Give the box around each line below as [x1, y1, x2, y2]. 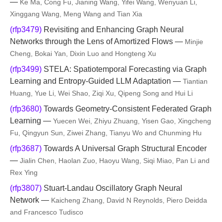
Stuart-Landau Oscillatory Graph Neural [42, 184, 182, 192]
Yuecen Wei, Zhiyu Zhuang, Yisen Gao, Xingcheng [53, 117, 211, 125]
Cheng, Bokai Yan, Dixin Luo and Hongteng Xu [10, 50, 156, 57]
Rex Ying [10, 168, 38, 176]
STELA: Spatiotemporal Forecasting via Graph [42, 65, 207, 73]
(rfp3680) [10, 105, 42, 113]
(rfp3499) [10, 65, 42, 73]
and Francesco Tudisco [10, 208, 83, 216]
